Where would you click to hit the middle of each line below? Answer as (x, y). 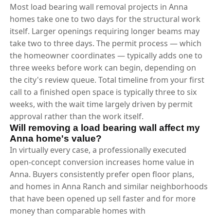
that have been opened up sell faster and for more (103, 198)
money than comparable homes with (78, 210)
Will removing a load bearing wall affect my (105, 127)
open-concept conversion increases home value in (102, 162)
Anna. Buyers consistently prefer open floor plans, (102, 174)
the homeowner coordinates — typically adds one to (106, 55)
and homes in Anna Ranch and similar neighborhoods (109, 186)
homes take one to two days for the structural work (105, 19)
